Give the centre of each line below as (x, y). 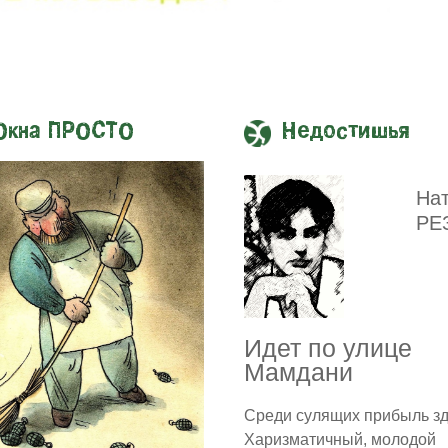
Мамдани (298, 372)
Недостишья (346, 132)
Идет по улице (328, 348)
